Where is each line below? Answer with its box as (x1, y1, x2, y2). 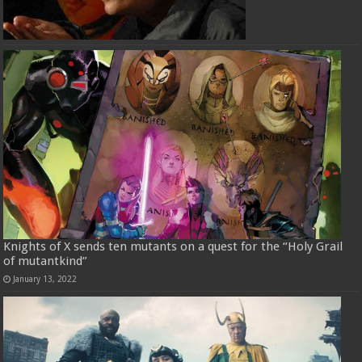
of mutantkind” (3, 254, 88, 269)
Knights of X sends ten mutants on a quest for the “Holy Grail (3, 239, 343, 255)
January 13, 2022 (13, 274, 78, 284)
